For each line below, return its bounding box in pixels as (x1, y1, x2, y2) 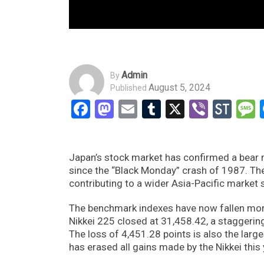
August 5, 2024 (148, 82, 210, 94)
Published (110, 83, 147, 93)
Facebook (90, 97, 169, 120)
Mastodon (114, 97, 197, 120)
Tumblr (161, 97, 219, 120)
